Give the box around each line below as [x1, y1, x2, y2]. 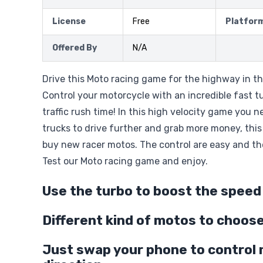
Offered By [52, 43, 97, 53]
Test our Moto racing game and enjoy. [42, 156, 208, 167]
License [52, 16, 86, 26]
